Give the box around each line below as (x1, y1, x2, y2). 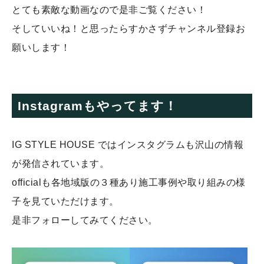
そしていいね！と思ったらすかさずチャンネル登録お (12, 23, 246, 34)
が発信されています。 (12, 158, 110, 169)
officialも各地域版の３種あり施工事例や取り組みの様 (12, 177, 246, 187)
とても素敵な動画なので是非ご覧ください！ (12, 4, 207, 15)
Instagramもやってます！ (18, 98, 178, 113)
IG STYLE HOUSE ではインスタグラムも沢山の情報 (12, 139, 244, 150)
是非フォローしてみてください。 (12, 214, 158, 225)
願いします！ (12, 42, 71, 52)
